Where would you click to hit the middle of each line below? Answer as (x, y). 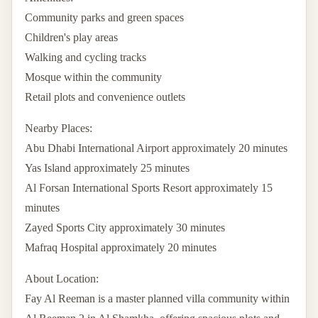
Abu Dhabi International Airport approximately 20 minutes (156, 148)
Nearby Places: (59, 128)
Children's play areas (71, 37)
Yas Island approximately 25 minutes (107, 168)
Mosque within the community (93, 77)
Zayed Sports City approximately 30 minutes (125, 227)
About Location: (62, 278)
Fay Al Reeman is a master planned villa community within (157, 298)
